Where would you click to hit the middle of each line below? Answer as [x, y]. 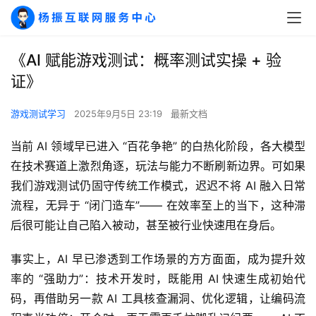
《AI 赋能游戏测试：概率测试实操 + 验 [146, 60]
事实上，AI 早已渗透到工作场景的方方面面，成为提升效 [158, 259]
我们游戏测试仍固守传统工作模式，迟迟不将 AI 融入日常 [158, 186]
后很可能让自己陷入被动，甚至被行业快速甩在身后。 [146, 225]
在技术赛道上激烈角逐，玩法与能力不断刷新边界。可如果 [158, 166]
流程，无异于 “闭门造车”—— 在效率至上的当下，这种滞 [158, 205]
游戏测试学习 [38, 114]
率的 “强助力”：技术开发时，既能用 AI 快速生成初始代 [158, 279]
